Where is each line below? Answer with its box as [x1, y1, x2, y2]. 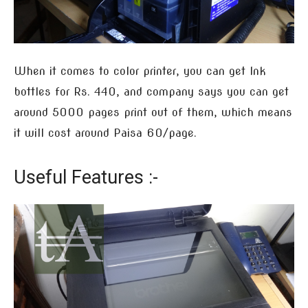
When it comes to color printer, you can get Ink [14, 64, 266, 78]
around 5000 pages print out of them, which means [14, 105, 292, 119]
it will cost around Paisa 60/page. [14, 126, 197, 140]
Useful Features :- [14, 166, 158, 188]
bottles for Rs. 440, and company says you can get [14, 85, 289, 98]
